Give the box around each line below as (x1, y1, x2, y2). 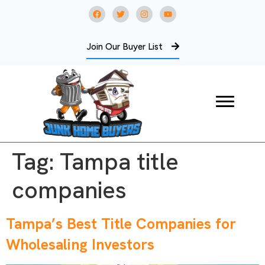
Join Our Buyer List (86, 41, 163, 52)
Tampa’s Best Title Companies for (6, 214, 236, 234)
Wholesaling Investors (6, 235, 154, 255)
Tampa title (60, 146, 179, 177)
